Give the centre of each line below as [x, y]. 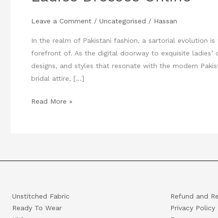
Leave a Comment [61, 21]
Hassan [165, 21]
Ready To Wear [37, 208]
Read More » [52, 101]
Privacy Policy [193, 208]
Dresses [43, 75]
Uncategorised [123, 21]
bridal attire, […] [58, 78]
